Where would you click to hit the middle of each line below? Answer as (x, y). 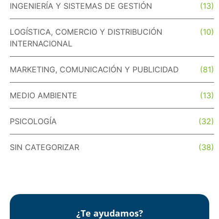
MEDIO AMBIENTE (44, 95)
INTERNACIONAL (41, 43)
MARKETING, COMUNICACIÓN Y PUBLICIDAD (94, 69)
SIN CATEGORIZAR (44, 147)
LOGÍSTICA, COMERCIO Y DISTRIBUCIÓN (86, 32)
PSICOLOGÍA (33, 121)
